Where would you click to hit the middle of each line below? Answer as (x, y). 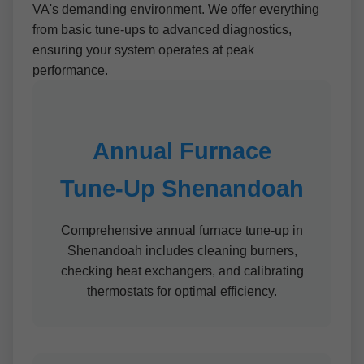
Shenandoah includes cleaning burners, (182, 251)
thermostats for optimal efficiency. (182, 291)
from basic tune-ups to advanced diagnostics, (162, 30)
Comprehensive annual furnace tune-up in (182, 230)
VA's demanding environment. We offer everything (176, 9)
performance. (70, 70)
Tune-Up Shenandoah (182, 188)
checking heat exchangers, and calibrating (182, 271)
